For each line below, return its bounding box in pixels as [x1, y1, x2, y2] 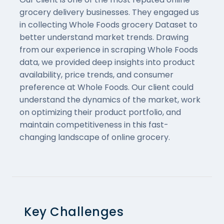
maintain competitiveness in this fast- [19, 118, 168, 130]
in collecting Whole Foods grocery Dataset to [19, 18, 197, 30]
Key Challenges [24, 203, 123, 220]
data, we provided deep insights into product [19, 56, 195, 68]
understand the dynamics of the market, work [19, 93, 200, 105]
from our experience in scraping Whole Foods [19, 43, 198, 55]
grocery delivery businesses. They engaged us [19, 6, 199, 18]
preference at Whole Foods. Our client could [19, 81, 193, 93]
